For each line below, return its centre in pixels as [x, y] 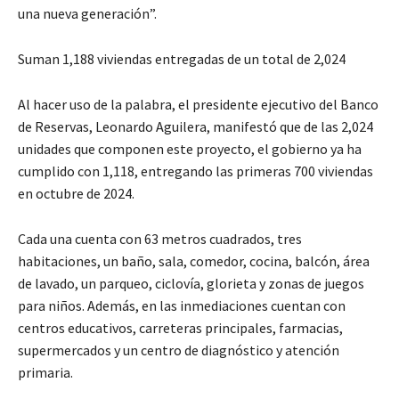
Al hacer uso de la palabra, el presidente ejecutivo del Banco [198, 104]
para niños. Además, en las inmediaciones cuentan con [182, 305]
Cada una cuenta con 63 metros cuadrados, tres [160, 238]
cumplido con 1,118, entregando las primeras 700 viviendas [195, 171]
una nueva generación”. [87, 13]
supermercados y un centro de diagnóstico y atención [179, 350]
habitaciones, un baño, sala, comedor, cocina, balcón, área [194, 261]
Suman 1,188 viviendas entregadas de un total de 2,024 [182, 58]
